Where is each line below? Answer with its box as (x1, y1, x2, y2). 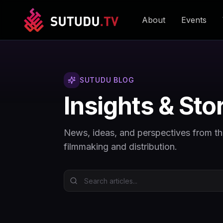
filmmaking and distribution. (64, 141, 177, 152)
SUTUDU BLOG (80, 76, 134, 84)
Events (181, 15, 207, 25)
